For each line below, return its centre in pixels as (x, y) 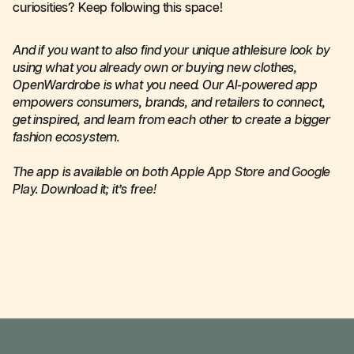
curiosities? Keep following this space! (118, 8)
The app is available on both (92, 173)
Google (311, 173)
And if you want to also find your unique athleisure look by (171, 51)
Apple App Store (218, 173)
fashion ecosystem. (66, 138)
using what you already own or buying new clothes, (155, 68)
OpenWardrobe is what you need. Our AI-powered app (166, 86)
